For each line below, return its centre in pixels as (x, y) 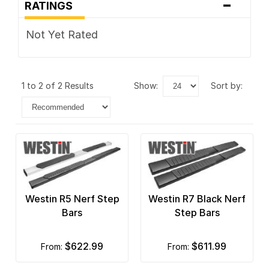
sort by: (229, 86)
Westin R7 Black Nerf (197, 199)
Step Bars (197, 213)
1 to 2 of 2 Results (60, 86)
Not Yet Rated (62, 35)
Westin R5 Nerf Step (72, 199)
